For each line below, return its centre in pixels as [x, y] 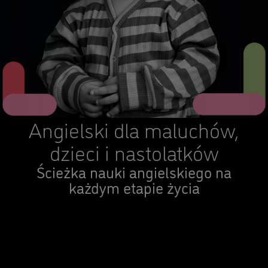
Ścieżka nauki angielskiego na [134, 171]
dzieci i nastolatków [134, 152]
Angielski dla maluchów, [134, 129]
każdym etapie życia [134, 187]
